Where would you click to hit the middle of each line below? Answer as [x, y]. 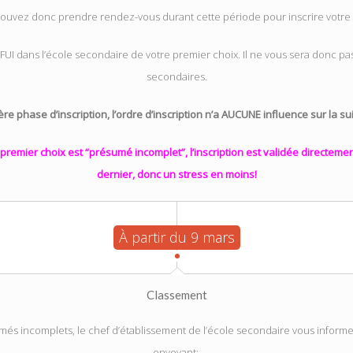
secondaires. [176, 76]
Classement [176, 295]
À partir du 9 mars [176, 237]
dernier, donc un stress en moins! [176, 174]
